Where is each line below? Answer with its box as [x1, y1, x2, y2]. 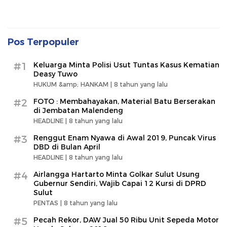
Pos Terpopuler [8, 36, 79, 48]
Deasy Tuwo [33, 69, 78, 79]
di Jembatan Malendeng [33, 105, 123, 115]
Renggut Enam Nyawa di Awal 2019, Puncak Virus [33, 133, 216, 142]
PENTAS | [33, 199, 64, 207]
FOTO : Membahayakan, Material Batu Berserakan [33, 96, 215, 106]
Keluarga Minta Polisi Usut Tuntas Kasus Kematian [33, 60, 219, 69]
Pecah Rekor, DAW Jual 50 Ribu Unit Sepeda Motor [33, 215, 219, 224]
